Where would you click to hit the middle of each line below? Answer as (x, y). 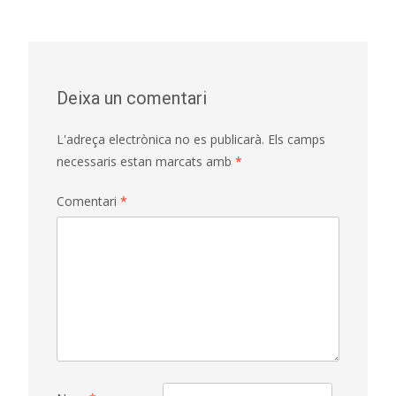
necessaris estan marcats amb (146, 162)
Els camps (297, 140)
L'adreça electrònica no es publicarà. (160, 140)
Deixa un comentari (132, 99)
